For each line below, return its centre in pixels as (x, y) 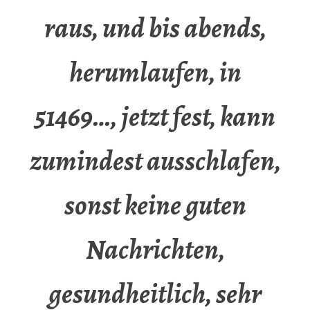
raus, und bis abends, (155, 28)
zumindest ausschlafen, (155, 161)
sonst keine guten (155, 206)
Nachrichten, (155, 250)
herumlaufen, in (155, 73)
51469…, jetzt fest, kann (155, 117)
